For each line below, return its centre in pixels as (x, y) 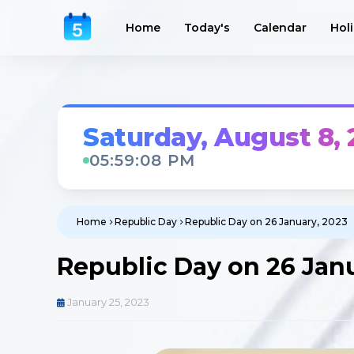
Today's (207, 28)
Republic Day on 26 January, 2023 (266, 222)
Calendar (280, 28)
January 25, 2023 (108, 302)
